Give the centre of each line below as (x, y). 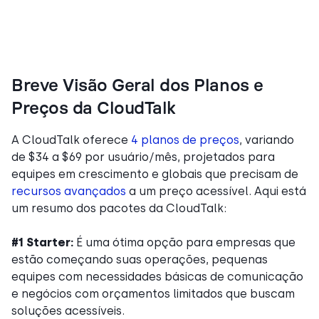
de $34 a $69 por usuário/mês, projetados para (143, 157)
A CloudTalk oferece (71, 140)
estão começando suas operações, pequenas (140, 259)
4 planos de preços (185, 140)
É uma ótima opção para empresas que (184, 242)
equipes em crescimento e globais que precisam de (155, 174)
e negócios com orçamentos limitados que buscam (153, 293)
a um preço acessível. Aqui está (216, 191)
